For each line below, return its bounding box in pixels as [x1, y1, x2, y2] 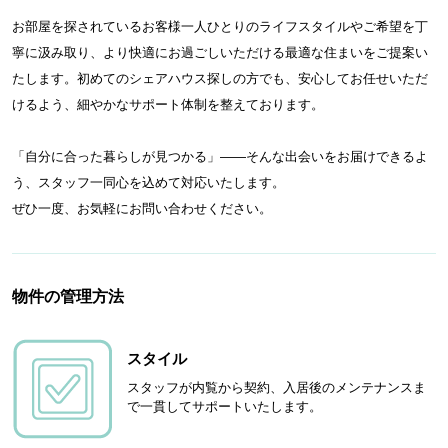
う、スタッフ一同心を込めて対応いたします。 [12, 174, 285, 190]
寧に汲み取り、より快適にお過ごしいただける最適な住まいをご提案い [12, 44, 428, 60]
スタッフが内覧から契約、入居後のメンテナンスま [127, 379, 426, 395]
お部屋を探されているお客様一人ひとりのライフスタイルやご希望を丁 [12, 18, 428, 34]
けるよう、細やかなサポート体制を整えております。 [12, 96, 324, 112]
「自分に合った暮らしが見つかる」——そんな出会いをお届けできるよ [12, 148, 428, 164]
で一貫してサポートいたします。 [127, 398, 322, 414]
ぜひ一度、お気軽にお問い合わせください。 [12, 200, 272, 216]
